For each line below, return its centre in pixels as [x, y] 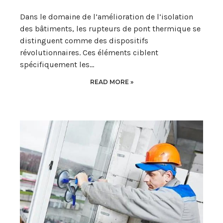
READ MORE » [111, 82]
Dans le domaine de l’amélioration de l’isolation [107, 16]
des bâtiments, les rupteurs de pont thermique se [110, 28]
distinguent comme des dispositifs [84, 40]
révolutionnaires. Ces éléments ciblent [89, 52]
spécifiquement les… [57, 64]
